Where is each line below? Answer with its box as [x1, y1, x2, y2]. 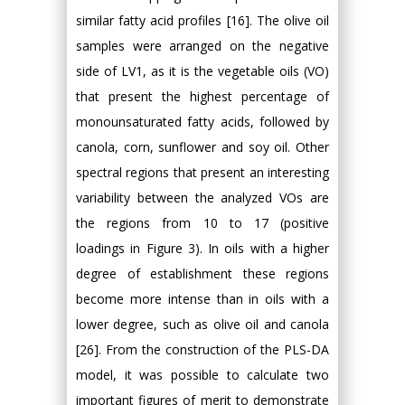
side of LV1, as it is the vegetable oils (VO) [76, 62, 329, 80]
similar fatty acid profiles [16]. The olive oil [76, 12, 329, 29]
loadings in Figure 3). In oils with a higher [76, 240, 329, 257]
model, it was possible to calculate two [76, 366, 329, 383]
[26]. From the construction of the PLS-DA [76, 341, 329, 358]
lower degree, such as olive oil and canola [76, 316, 329, 333]
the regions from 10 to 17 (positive [76, 214, 329, 231]
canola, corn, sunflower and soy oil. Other [76, 138, 329, 155]
